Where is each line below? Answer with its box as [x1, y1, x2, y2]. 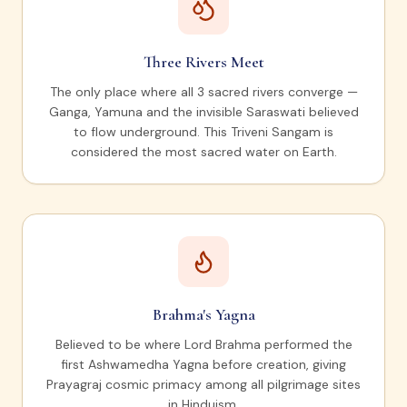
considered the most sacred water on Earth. [70, 144, 337, 161]
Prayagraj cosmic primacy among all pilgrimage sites [46, 376, 361, 393]
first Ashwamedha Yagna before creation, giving [61, 356, 346, 373]
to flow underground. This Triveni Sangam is [74, 124, 333, 141]
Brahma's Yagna [152, 304, 255, 325]
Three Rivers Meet [143, 52, 264, 73]
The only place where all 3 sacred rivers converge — [49, 84, 358, 101]
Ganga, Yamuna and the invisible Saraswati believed [48, 104, 359, 121]
